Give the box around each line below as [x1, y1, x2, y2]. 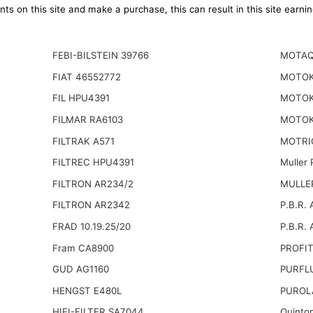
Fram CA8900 [52, 242, 114, 254]
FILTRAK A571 [52, 135, 115, 147]
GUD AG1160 [52, 263, 109, 275]
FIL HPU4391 [52, 92, 110, 104]
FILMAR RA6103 [52, 114, 123, 126]
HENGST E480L [52, 284, 122, 296]
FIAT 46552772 [52, 71, 121, 82]
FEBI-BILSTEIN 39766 [52, 50, 149, 61]
